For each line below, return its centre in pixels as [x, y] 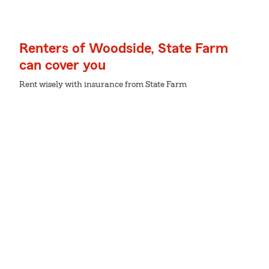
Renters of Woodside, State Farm [124, 49]
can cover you [62, 65]
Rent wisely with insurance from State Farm [103, 85]
